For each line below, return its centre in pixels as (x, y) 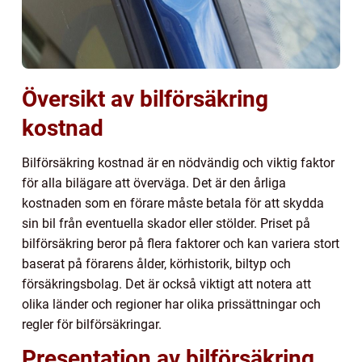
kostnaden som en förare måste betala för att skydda (173, 204)
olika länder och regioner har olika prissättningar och (171, 305)
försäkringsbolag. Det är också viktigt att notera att (166, 284)
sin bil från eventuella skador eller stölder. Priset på (166, 224)
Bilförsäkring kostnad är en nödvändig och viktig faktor (178, 163)
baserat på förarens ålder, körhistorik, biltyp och (156, 264)
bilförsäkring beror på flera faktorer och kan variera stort (181, 244)
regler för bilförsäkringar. (92, 325)
